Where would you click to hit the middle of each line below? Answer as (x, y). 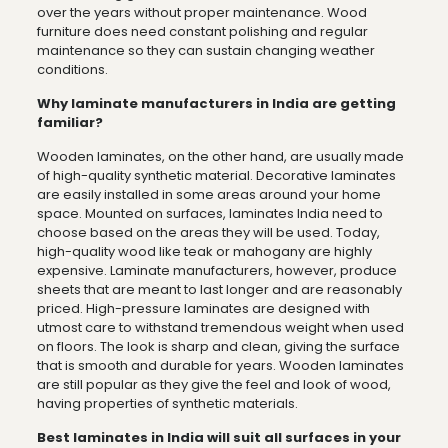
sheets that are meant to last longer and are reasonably (219, 289)
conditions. (72, 69)
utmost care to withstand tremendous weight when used (220, 327)
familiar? (69, 122)
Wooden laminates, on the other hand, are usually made (220, 156)
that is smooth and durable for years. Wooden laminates (220, 365)
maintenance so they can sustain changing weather (205, 50)
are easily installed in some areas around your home (208, 194)
